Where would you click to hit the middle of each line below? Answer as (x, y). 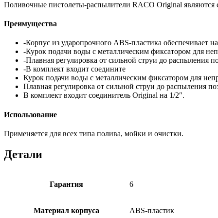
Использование (30, 114)
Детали (23, 154)
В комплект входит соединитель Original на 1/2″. (104, 95)
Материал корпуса (66, 210)
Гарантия (66, 184)
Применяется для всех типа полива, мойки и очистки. (94, 133)
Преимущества (30, 24)
